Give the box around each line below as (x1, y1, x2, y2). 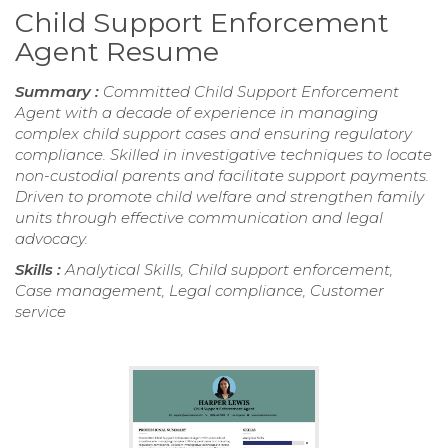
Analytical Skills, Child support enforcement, (65, 259, 393, 279)
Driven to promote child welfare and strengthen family (15, 186, 424, 206)
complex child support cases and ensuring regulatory (15, 123, 412, 143)
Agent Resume (15, 34, 219, 68)
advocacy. (15, 228, 88, 248)
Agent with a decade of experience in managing (15, 102, 378, 122)
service (15, 301, 66, 321)
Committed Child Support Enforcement (103, 81, 399, 101)
